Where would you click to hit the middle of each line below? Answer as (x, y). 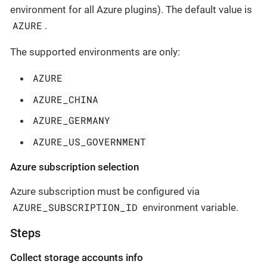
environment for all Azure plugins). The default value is (131, 10)
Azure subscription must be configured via (105, 191)
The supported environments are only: (95, 52)
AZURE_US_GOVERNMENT (90, 141)
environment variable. (190, 207)
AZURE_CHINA (66, 99)
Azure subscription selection (74, 167)
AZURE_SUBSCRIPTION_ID (75, 207)
